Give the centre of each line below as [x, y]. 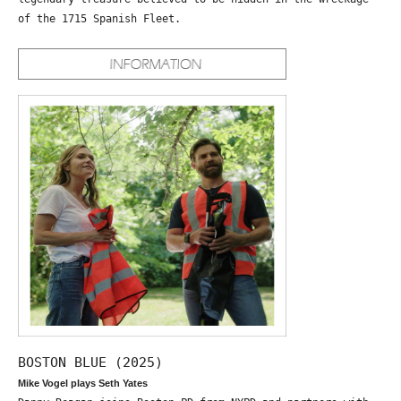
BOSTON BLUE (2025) [90, 362]
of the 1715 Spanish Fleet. [99, 19]
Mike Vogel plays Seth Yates [83, 383]
